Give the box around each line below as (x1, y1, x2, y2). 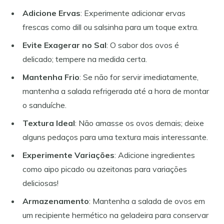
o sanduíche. (22, 99, 66, 110)
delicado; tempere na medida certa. (22, 53, 147, 64)
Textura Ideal (22, 117, 75, 128)
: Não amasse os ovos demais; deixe (75, 117, 204, 128)
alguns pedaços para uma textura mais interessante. (22, 131, 208, 142)
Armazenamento (22, 195, 89, 206)
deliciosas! (22, 177, 58, 188)
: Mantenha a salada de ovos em (89, 195, 205, 206)
